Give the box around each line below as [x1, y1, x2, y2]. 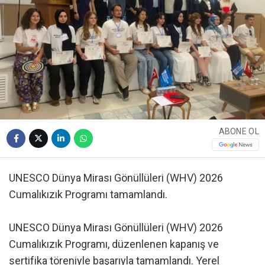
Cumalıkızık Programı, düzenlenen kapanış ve [9, 237, 219, 250]
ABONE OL [218, 127, 259, 137]
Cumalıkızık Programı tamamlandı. [9, 188, 167, 201]
